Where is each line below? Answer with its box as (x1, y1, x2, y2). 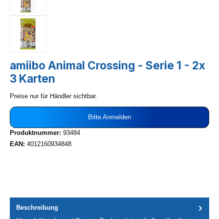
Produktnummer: (10, 129, 63, 137)
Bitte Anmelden (88, 113, 131, 121)
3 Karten (10, 71, 55, 85)
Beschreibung (16, 204, 58, 212)
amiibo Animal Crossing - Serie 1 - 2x (10, 58, 205, 72)
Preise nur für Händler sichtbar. (10, 92, 97, 100)
